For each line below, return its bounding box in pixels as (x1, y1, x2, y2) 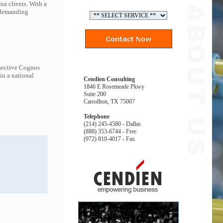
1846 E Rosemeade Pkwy (84, 83, 144, 90)
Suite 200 (84, 91, 106, 98)
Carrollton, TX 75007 (84, 98, 135, 105)
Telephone (84, 113, 110, 120)
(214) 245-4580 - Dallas (84, 120, 141, 127)
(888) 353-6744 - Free (84, 128, 136, 135)
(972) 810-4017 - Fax (84, 135, 135, 142)
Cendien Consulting (84, 76, 135, 83)
